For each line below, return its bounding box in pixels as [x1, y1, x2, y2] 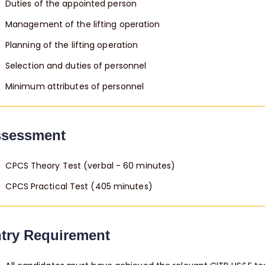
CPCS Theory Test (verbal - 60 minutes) [5, 160, 176, 172]
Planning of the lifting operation [5, 39, 138, 51]
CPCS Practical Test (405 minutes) [5, 180, 153, 193]
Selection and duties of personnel [5, 60, 147, 72]
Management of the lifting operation [5, 18, 160, 31]
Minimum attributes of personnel [5, 80, 144, 93]
